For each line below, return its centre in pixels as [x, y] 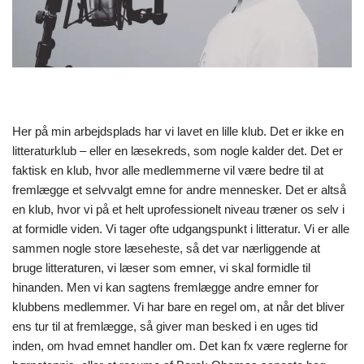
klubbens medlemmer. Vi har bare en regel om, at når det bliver [178, 306]
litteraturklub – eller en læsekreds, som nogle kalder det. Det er [178, 150]
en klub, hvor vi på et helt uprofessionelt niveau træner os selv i [178, 209]
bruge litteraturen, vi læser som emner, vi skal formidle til [161, 267]
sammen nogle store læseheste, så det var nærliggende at [166, 248]
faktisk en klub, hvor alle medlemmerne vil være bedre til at [168, 170]
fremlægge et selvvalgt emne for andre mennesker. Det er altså [179, 189]
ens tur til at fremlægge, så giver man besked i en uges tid [165, 326]
